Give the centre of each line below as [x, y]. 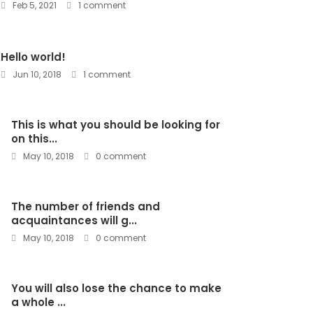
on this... [34, 138]
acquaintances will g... [74, 220]
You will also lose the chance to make [116, 288]
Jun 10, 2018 [36, 74]
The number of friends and [86, 206]
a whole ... [38, 302]
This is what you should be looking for [116, 124]
